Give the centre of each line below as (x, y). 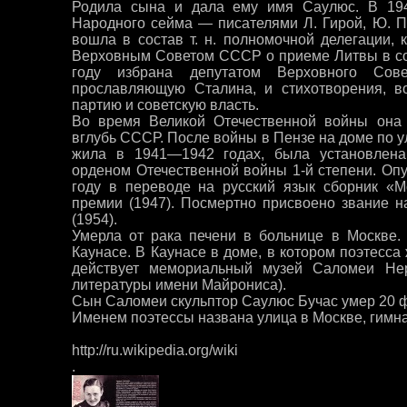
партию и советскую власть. (165, 105)
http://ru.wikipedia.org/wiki (155, 350)
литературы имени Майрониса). (179, 285)
